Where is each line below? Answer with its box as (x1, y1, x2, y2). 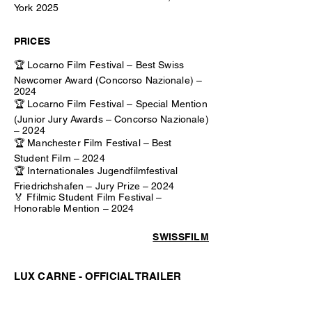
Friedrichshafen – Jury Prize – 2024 (14, 180, 174, 192)
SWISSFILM (153, 231, 209, 242)
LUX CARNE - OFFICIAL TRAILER (14, 270, 181, 282)
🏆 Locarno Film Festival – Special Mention (14, 98, 208, 109)
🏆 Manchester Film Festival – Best (14, 137, 172, 148)
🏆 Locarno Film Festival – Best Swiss (14, 59, 185, 70)
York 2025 (14, 2, 59, 13)
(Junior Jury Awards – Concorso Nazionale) (14, 114, 209, 125)
